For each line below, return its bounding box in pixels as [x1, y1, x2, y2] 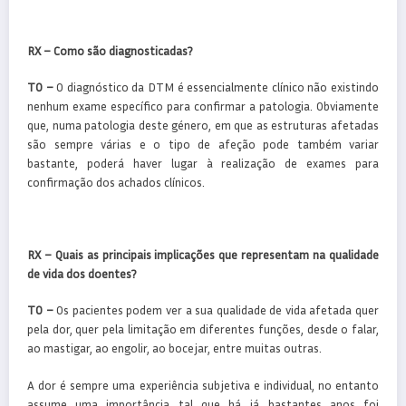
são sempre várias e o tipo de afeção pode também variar [27, 136, 379, 151]
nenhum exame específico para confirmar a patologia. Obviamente [27, 98, 379, 113]
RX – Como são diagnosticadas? [27, 43, 192, 58]
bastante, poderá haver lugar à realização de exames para [27, 155, 379, 170]
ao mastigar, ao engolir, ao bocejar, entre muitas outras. [27, 341, 322, 356]
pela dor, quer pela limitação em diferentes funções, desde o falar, [27, 322, 379, 337]
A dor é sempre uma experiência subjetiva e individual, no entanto [27, 377, 379, 392]
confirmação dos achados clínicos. [27, 174, 205, 189]
